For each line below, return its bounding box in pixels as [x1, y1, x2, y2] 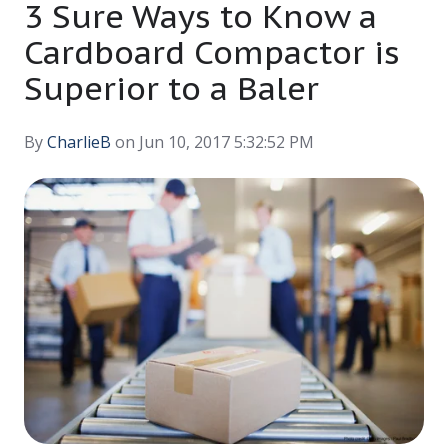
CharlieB [47, 130, 111, 153]
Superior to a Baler [24, 66, 319, 109]
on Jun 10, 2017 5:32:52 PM [111, 130, 314, 153]
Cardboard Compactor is [24, 30, 400, 73]
